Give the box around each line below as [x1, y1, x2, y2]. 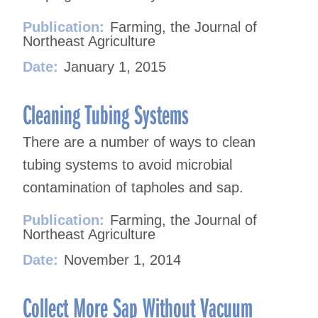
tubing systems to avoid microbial [23, 157, 232, 173]
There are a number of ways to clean [23, 134, 256, 150]
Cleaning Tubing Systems [23, 96, 189, 132]
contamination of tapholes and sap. [23, 180, 243, 196]
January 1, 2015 [64, 59, 166, 75]
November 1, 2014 [64, 252, 181, 268]
